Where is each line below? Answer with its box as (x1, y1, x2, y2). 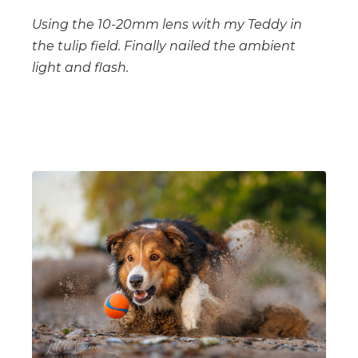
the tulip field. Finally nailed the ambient (32, 38, 296, 54)
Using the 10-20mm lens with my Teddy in (32, 16, 302, 32)
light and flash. (32, 59, 129, 75)
